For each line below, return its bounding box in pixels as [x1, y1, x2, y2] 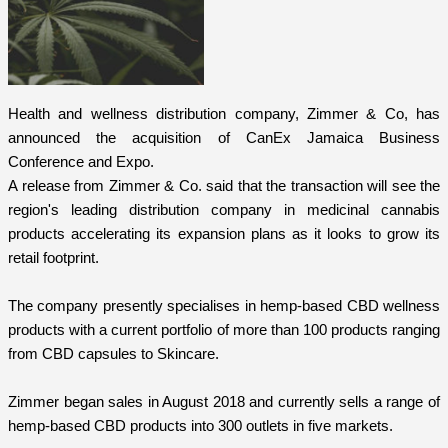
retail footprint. [8, 248, 103, 266]
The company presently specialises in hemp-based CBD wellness [8, 296, 440, 314]
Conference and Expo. [8, 152, 158, 170]
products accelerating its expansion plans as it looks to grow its [8, 224, 440, 242]
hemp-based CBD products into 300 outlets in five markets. [8, 416, 397, 434]
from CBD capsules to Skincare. [8, 344, 223, 362]
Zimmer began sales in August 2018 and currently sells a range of [8, 392, 440, 410]
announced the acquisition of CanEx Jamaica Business [8, 128, 440, 146]
